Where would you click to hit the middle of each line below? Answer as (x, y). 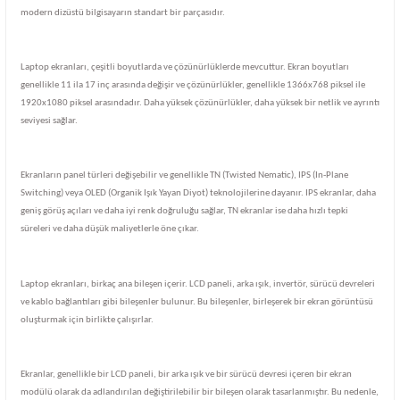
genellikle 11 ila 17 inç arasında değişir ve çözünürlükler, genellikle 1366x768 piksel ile (193, 86)
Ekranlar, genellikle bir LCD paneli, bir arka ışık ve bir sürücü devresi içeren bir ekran (186, 374)
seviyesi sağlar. (49, 121)
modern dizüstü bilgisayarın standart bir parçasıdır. (123, 12)
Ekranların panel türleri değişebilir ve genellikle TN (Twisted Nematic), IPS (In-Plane (184, 176)
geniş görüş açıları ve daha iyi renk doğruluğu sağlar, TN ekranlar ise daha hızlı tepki (184, 212)
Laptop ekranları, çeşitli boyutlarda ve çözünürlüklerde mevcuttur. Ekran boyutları (185, 68)
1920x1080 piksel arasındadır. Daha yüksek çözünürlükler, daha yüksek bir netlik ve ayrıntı (200, 104)
